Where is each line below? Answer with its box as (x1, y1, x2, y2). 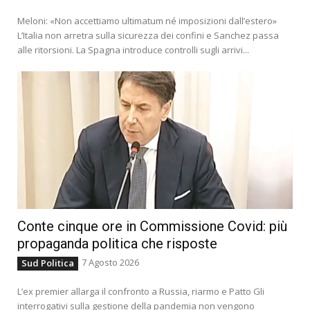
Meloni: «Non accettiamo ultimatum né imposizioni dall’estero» (17, 14, 277, 27)
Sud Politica (21, 256, 74, 269)
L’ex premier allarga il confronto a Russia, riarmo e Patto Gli (17, 284, 264, 298)
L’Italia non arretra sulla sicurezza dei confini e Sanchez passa (17, 28, 279, 42)
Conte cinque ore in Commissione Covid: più (17, 217, 287, 235)
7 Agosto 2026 (82, 255, 139, 268)
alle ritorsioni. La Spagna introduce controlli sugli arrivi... (17, 43, 249, 56)
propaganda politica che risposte (17, 235, 217, 252)
